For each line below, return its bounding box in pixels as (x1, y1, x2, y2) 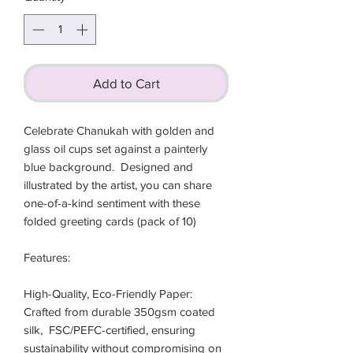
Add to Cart (92, 75, 160, 91)
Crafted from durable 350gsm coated (24, 304, 215, 318)
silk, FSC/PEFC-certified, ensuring (24, 322, 195, 336)
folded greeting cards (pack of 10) (24, 214, 196, 228)
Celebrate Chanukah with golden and (24, 123, 214, 137)
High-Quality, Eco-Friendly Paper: (24, 286, 192, 300)
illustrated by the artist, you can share (24, 177, 212, 191)
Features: (24, 250, 70, 264)
